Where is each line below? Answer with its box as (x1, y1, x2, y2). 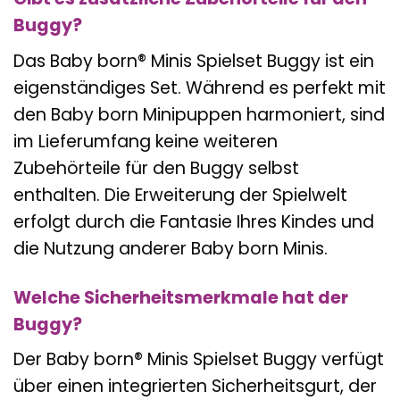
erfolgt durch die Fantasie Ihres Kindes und (13, 209, 374, 234)
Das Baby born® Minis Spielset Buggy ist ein (13, 48, 374, 73)
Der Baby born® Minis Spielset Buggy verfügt (13, 347, 384, 372)
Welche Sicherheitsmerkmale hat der (13, 285, 348, 310)
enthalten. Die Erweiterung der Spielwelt (13, 182, 347, 207)
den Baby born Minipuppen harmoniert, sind (13, 102, 385, 127)
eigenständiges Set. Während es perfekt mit (13, 75, 386, 100)
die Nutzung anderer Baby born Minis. (13, 236, 328, 261)
